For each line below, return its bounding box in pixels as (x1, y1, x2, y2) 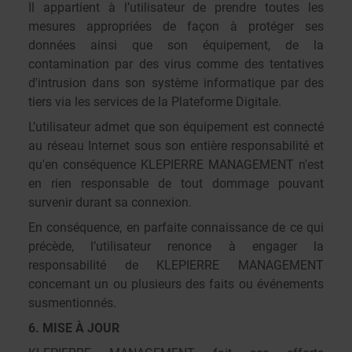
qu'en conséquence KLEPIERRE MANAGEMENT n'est (28, 157, 324, 172)
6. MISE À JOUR (28, 321, 119, 335)
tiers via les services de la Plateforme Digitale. (28, 94, 281, 109)
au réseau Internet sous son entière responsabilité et (28, 138, 324, 153)
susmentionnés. (28, 295, 116, 310)
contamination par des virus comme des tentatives (28, 57, 324, 71)
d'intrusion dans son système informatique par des (28, 75, 324, 90)
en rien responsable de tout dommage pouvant (28, 176, 324, 191)
